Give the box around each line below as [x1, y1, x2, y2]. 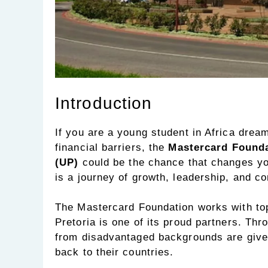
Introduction [55, 93, 153, 112]
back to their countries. [55, 246, 174, 258]
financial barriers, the [55, 141, 169, 153]
